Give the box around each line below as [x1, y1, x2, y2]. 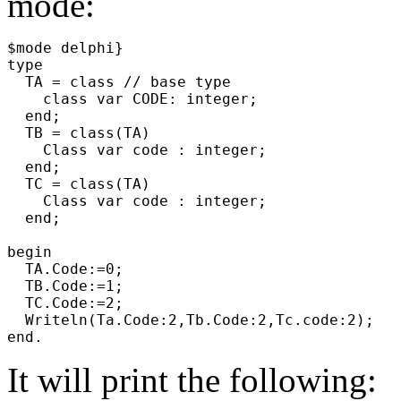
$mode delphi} [7, 38, 141, 56]
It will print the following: [7, 360, 377, 399]
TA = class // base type [7, 73, 249, 90]
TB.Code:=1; [7, 277, 141, 294]
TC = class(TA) [7, 175, 168, 192]
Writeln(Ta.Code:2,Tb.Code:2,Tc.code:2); [7, 311, 392, 328]
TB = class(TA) [7, 124, 168, 141]
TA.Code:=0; [7, 260, 141, 277]
